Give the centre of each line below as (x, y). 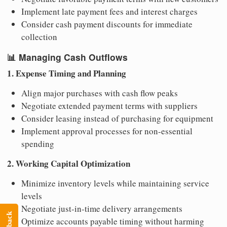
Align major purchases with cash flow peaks (100, 93)
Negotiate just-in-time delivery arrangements (102, 209)
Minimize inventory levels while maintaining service (115, 183)
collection (39, 36)
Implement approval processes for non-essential (107, 131)
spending (38, 144)
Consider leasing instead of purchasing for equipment (117, 119)
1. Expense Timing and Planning (67, 73)
